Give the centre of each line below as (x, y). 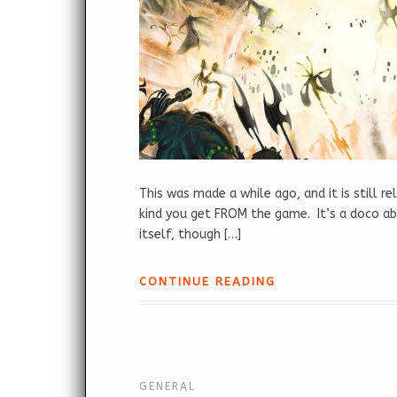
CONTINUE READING (207, 282)
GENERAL (167, 387)
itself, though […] (190, 235)
